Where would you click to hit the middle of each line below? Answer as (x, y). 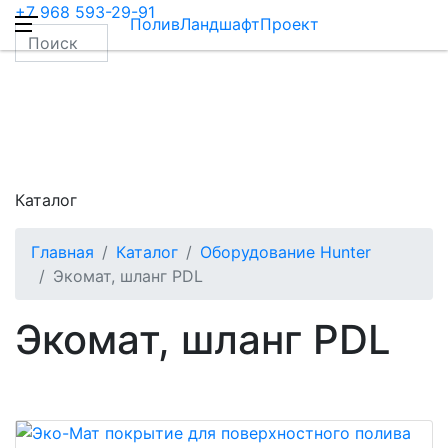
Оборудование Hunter (285, 252)
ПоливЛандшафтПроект (224, 24)
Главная (62, 252)
